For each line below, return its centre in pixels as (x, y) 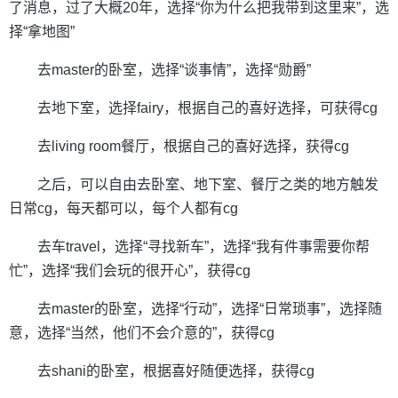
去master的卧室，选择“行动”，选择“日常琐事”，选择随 (210, 309)
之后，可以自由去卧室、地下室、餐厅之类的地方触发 (208, 185)
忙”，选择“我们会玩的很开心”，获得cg (130, 271)
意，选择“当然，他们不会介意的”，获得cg (142, 333)
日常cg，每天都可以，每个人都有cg (123, 209)
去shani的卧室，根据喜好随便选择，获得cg (176, 371)
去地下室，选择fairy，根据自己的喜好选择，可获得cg (207, 108)
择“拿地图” (42, 32)
